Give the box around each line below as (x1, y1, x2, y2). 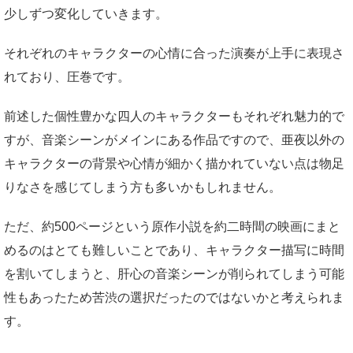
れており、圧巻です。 (4, 70, 130, 84)
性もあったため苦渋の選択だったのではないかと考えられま (4, 291, 344, 305)
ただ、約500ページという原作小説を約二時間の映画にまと (4, 220, 340, 234)
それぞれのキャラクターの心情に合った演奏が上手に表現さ (4, 46, 344, 61)
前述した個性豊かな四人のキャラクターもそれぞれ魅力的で (4, 110, 344, 124)
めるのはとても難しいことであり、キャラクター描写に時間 (4, 243, 344, 258)
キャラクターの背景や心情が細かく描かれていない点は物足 (4, 157, 344, 171)
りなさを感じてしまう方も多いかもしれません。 (4, 180, 281, 195)
